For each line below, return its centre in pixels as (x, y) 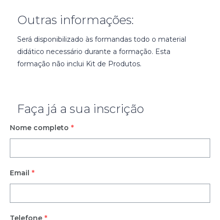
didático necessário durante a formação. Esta (94, 51)
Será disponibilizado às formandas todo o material (102, 39)
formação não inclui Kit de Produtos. (79, 64)
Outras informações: (75, 20)
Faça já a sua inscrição (81, 109)
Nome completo (39, 127)
